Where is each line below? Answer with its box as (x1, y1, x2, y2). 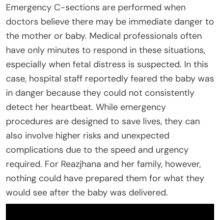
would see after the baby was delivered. (6, 187, 168, 199)
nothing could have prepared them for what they (6, 172, 204, 185)
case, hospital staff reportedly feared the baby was (6, 73, 214, 85)
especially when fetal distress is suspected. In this (6, 58, 208, 71)
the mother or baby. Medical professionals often (6, 30, 202, 42)
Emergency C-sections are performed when (6, 1, 186, 14)
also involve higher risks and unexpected (6, 130, 169, 142)
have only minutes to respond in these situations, (6, 44, 205, 56)
